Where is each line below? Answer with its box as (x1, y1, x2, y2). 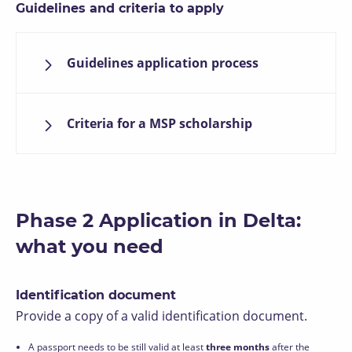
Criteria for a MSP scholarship (67, 115, 252, 132)
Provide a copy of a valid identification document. (16, 307, 307, 324)
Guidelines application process (67, 54, 258, 71)
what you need (16, 235, 163, 258)
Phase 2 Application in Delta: (16, 209, 301, 232)
